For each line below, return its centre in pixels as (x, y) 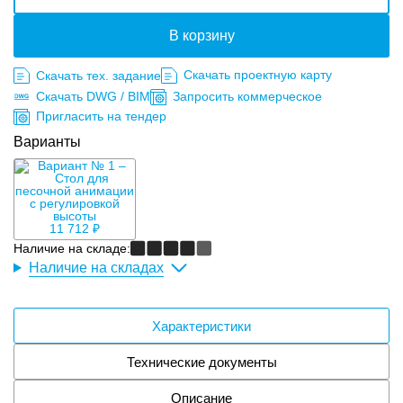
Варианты (47, 142)
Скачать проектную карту (258, 75)
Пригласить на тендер (101, 116)
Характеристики (201, 326)
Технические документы (201, 362)
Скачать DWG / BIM (93, 96)
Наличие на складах (96, 268)
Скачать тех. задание (99, 76)
